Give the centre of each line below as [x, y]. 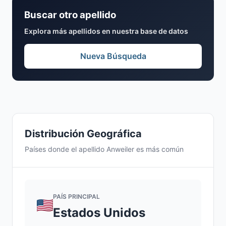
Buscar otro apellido [70, 15]
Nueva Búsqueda [113, 56]
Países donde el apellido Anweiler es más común [104, 149]
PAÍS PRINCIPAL [76, 196]
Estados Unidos [99, 213]
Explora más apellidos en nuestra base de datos [106, 31]
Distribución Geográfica [83, 134]
